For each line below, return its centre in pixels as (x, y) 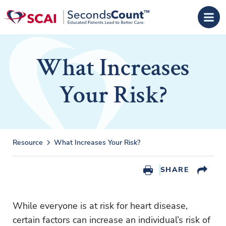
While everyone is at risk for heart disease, (100, 206)
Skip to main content (45, 13)
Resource (28, 143)
